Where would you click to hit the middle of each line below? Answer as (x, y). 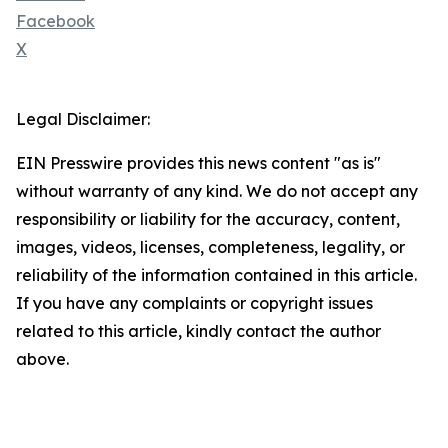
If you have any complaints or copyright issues (194, 303)
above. (42, 359)
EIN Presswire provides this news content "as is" (198, 163)
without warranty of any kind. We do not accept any (217, 191)
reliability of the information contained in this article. (216, 275)
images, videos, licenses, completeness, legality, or (210, 247)
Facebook (55, 21)
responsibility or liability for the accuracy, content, (208, 219)
